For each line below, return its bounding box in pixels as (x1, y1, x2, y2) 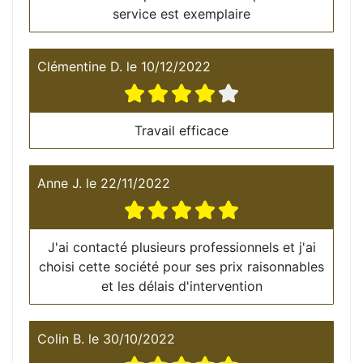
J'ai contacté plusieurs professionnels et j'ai (47, 238, 316, 255)
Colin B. (37, 330, 84, 347)
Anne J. (37, 174, 82, 191)
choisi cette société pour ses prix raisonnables (39, 258, 324, 275)
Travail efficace (135, 122, 228, 139)
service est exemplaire (113, 5, 250, 22)
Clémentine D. (37, 58, 122, 75)
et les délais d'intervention (100, 277, 263, 294)
